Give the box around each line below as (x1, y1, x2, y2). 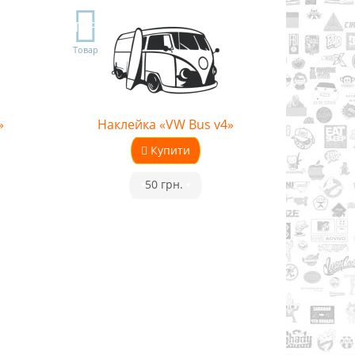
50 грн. (144, 177, 186, 192)
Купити (150, 143, 190, 158)
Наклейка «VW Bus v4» (97, 116, 234, 133)
